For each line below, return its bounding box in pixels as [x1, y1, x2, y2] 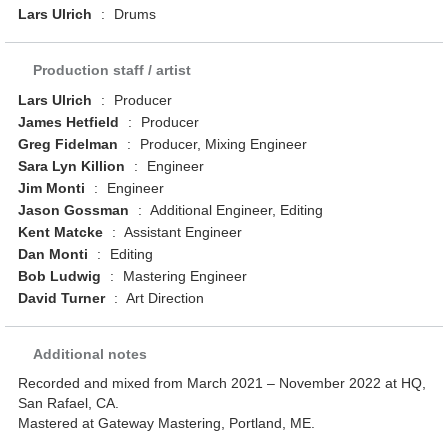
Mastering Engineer [119, 268, 248, 285]
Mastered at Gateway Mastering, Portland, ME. [18, 415, 316, 432]
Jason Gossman [18, 202, 130, 219]
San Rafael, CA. [18, 395, 120, 412]
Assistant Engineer [121, 224, 243, 241]
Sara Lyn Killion [18, 158, 126, 175]
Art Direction [123, 290, 205, 307]
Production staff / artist [33, 62, 192, 79]
